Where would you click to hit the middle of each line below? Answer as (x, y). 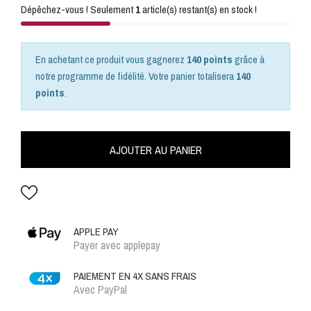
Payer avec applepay (117, 245)
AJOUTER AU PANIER (155, 150)
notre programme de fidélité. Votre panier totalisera (136, 76)
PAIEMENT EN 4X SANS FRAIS (135, 276)
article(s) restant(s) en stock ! (199, 9)
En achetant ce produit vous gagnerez (111, 59)
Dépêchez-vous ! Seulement (78, 9)
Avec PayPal (100, 289)
